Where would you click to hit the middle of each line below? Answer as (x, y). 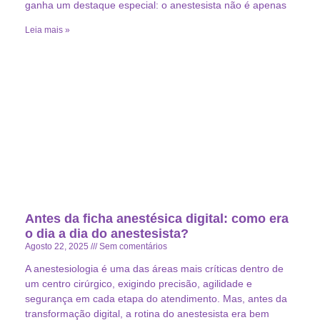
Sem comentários (132, 246)
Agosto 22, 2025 (58, 246)
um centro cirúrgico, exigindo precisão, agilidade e (139, 283)
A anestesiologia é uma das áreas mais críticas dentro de (154, 268)
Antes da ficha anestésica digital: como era (157, 218)
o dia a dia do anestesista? (107, 233)
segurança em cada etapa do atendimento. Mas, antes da (156, 298)
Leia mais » (47, 30)
